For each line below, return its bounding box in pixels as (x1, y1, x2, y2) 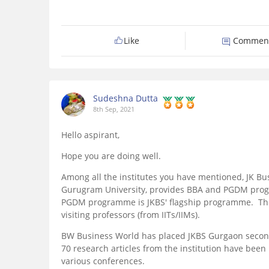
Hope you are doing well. (61, 150, 161, 162)
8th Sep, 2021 (93, 104, 134, 114)
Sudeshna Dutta (93, 92, 158, 104)
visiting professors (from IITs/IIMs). (61, 209, 200, 221)
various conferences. (61, 255, 145, 267)
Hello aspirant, (61, 129, 119, 141)
